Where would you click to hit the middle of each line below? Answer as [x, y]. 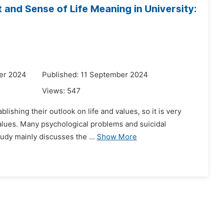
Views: [55, 91]
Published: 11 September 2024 [95, 75]
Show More [117, 137]
